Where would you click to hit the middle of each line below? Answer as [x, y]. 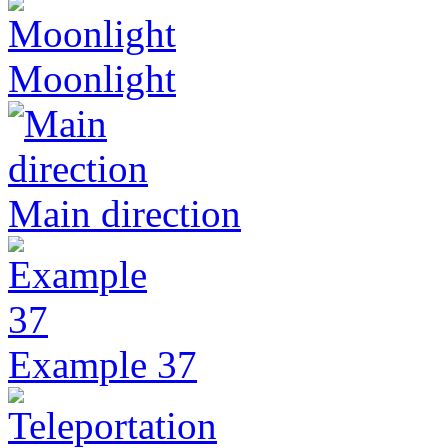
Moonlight [92, 78]
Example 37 [102, 364]
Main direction [124, 213]
